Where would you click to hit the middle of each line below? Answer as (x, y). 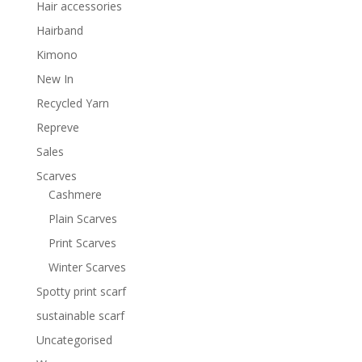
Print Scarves (82, 243)
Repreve (57, 128)
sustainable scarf (80, 316)
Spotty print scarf (81, 292)
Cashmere (75, 195)
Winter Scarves (87, 267)
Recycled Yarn (72, 103)
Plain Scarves (82, 219)
